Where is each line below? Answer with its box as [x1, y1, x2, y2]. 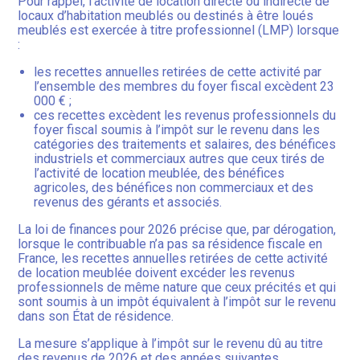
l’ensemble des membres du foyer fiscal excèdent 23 [34, 79, 335, 95]
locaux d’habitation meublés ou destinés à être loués [18, 8, 314, 24]
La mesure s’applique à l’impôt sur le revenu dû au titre [18, 336, 324, 352]
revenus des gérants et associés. [34, 194, 223, 211]
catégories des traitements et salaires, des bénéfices [34, 137, 337, 153]
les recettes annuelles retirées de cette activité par [34, 64, 322, 80]
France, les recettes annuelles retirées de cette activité [18, 251, 329, 267]
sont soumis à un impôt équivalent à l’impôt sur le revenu [18, 294, 337, 310]
